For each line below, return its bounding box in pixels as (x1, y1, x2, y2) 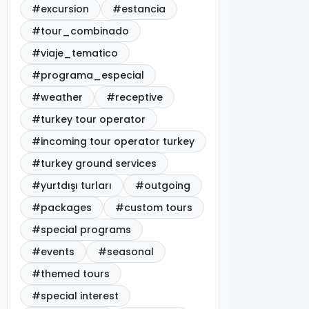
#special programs (32, 223, 132, 237)
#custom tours (115, 201, 193, 215)
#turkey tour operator (32, 112, 146, 127)
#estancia (112, 2, 166, 17)
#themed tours (32, 267, 110, 281)
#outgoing (135, 179, 191, 193)
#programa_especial (32, 68, 145, 83)
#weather (32, 90, 83, 105)
